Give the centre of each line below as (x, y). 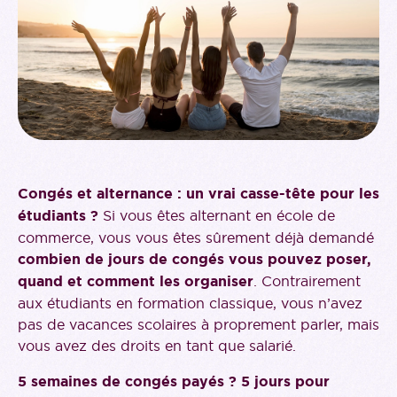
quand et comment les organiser (136, 282)
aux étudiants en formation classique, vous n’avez (190, 304)
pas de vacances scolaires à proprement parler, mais (198, 325)
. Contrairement (307, 281)
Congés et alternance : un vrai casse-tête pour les (198, 194)
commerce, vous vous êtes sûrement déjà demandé (196, 238)
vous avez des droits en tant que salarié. (157, 346)
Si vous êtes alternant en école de (219, 216)
